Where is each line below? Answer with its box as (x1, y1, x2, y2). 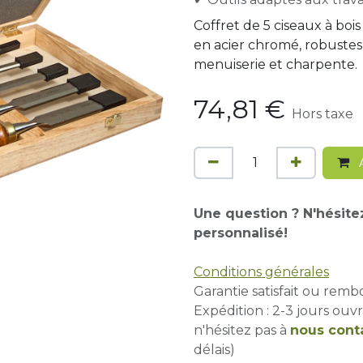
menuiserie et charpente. (194, 57, 357, 72)
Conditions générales (194, 264, 329, 280)
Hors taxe (292, 106, 353, 122)
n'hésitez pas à (194, 322, 290, 338)
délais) (194, 342, 235, 357)
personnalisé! (194, 225, 292, 241)
